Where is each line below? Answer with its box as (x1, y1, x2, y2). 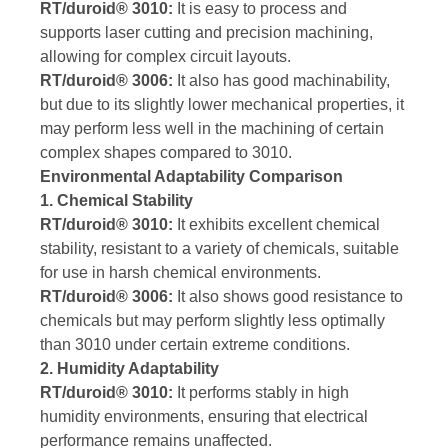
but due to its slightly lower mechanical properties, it (40, 96, 404, 114)
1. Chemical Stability (40, 192, 193, 210)
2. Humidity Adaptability (40, 360, 219, 378)
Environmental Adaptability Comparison (40, 168, 343, 186)
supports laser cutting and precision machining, (40, 24, 373, 42)
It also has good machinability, (173, 72, 390, 90)
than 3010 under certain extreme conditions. (40, 336, 350, 354)
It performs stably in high (173, 384, 349, 402)
